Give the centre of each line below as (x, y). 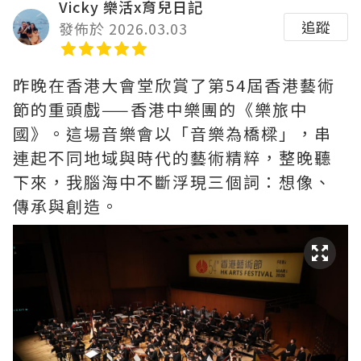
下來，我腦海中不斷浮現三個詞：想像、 (172, 182)
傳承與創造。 (66, 206)
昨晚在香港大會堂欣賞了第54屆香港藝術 (174, 85)
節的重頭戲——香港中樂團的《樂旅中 (160, 110)
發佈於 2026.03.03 (123, 29)
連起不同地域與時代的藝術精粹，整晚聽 (172, 158)
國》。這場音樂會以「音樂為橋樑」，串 (172, 134)
